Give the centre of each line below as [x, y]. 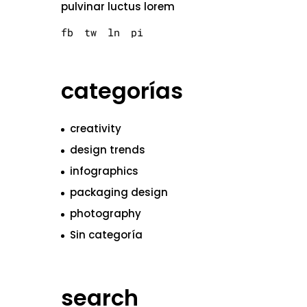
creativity [95, 129]
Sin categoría [106, 235]
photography [105, 214]
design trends [107, 150]
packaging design [119, 193]
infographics [104, 171]
